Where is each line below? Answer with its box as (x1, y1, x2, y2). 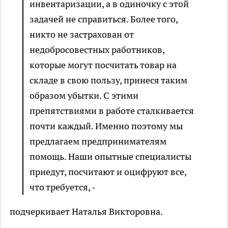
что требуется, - (30, 181, 96, 193)
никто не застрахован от (30, 28, 134, 41)
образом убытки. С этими (30, 90, 138, 102)
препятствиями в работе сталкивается (30, 105, 194, 117)
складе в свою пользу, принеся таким (30, 74, 187, 87)
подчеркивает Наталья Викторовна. (10, 206, 163, 218)
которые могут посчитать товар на (30, 59, 177, 71)
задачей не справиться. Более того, (30, 13, 178, 25)
